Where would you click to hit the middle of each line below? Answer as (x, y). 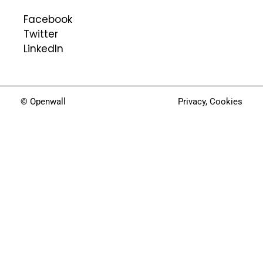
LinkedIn (43, 49)
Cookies (226, 102)
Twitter (41, 34)
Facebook (48, 20)
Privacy (192, 102)
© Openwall (43, 102)
